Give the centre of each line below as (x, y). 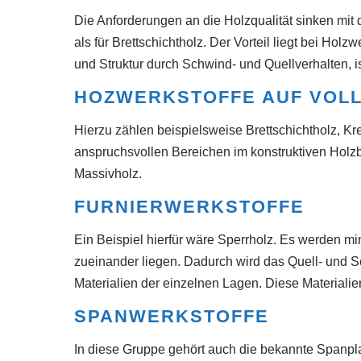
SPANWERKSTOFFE (172, 316)
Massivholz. (108, 174)
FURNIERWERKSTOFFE (189, 207)
